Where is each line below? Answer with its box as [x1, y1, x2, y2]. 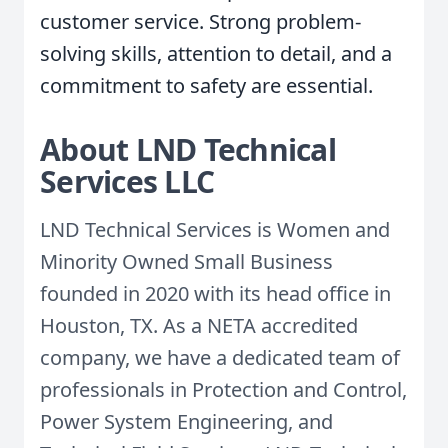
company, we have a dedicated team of [40, 344, 400, 371]
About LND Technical [40, 129, 336, 170]
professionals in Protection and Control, [40, 376, 407, 403]
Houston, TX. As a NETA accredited [40, 312, 358, 339]
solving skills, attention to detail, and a [40, 40, 392, 67]
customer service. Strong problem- [40, 8, 361, 35]
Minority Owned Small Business [40, 248, 333, 275]
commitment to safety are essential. [40, 72, 373, 99]
